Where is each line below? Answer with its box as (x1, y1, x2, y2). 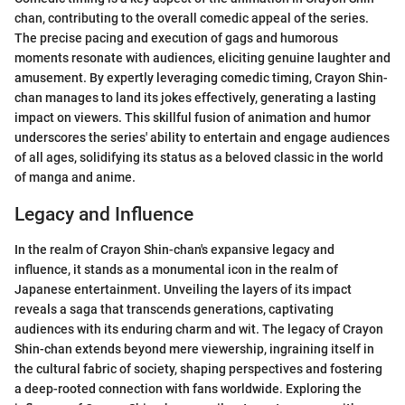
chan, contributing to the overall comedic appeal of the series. (14, 11, 369, 25)
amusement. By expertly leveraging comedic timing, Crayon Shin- (14, 71, 388, 85)
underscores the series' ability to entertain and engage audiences (14, 130, 390, 145)
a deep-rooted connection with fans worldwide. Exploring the (14, 381, 362, 396)
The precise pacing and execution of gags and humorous (14, 31, 338, 45)
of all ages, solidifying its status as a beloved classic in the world (14, 150, 383, 165)
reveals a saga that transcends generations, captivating (14, 301, 334, 316)
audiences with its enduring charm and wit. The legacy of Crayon (14, 321, 383, 336)
